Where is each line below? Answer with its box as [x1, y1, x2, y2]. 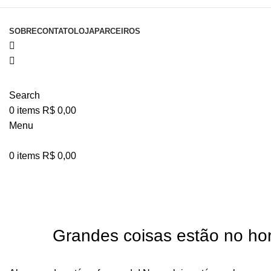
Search [9, 90, 40, 100]
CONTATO [37, 27, 74, 36]
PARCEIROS [94, 27, 140, 36]
